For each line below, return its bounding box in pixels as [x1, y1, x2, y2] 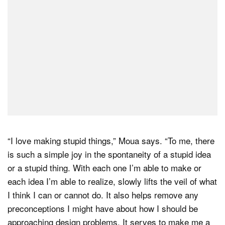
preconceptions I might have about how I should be [8, 201, 198, 214]
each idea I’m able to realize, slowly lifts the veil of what [8, 174, 217, 187]
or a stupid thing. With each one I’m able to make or [8, 161, 201, 174]
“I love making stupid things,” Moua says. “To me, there [8, 134, 214, 147]
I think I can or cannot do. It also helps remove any [8, 188, 198, 201]
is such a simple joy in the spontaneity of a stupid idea [8, 147, 211, 160]
